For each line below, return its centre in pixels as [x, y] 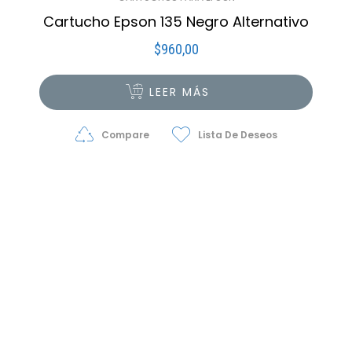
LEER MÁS [180, 92]
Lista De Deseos [237, 135]
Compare [125, 135]
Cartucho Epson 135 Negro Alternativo [176, 22]
